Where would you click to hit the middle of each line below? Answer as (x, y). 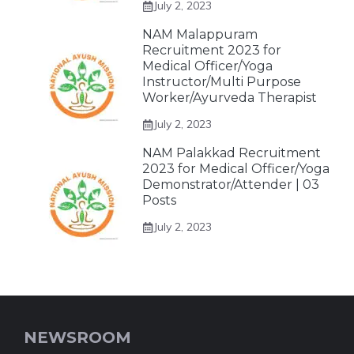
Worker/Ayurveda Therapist (230, 98)
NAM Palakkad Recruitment (232, 153)
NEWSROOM (77, 337)
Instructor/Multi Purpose (222, 82)
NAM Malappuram (200, 34)
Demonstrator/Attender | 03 (231, 185)
